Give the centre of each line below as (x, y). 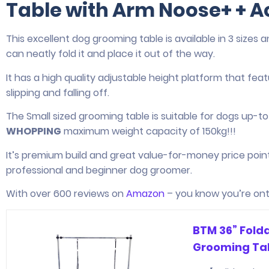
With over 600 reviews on (66, 194)
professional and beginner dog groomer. (99, 170)
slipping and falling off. (58, 92)
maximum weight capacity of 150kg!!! (149, 131)
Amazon (145, 194)
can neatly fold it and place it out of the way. (110, 54)
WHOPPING (34, 131)
